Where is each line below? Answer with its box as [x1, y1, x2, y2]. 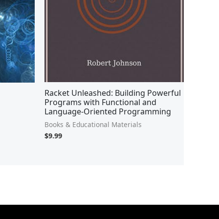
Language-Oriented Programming [44, 106, 171, 117]
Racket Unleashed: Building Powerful [44, 87, 181, 98]
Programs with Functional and [44, 96, 156, 108]
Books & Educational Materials [44, 119, 142, 129]
